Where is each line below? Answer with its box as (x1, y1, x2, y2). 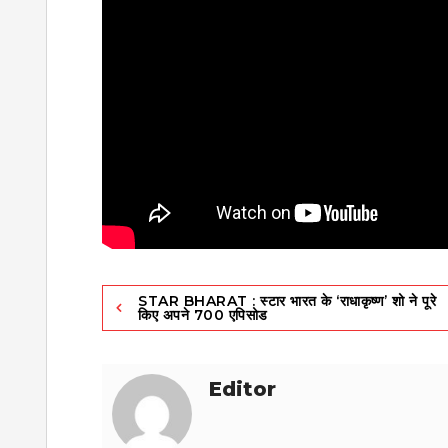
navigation (101, 322, 239, 352)
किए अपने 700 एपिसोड (138, 305, 268, 324)
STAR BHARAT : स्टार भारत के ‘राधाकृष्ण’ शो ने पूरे (138, 291, 436, 310)
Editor (209, 376, 276, 401)
